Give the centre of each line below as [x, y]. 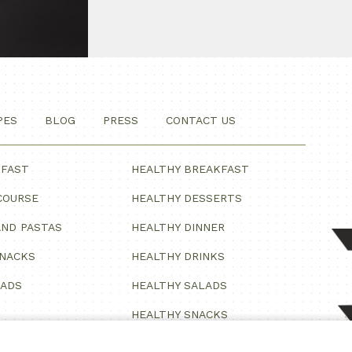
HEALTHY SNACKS [180, 315]
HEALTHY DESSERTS [187, 198]
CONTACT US [201, 121]
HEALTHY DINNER [178, 227]
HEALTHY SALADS [180, 286]
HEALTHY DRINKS [178, 257]
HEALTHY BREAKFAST [191, 169]
